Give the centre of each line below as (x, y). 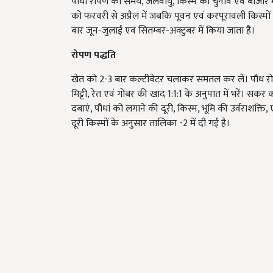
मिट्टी (79, 94)
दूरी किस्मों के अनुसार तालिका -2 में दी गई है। (151, 123)
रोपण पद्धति (94, 55)
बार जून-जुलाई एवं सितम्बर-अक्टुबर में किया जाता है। (163, 31)
